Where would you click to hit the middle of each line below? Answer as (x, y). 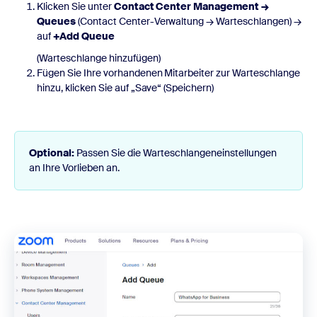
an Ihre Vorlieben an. (74, 167)
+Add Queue (83, 36)
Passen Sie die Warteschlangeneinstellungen (175, 152)
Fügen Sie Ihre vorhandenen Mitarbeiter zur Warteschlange (168, 73)
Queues (56, 21)
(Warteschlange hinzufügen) (99, 58)
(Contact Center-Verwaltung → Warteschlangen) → (188, 21)
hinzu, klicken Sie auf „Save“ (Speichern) (126, 87)
